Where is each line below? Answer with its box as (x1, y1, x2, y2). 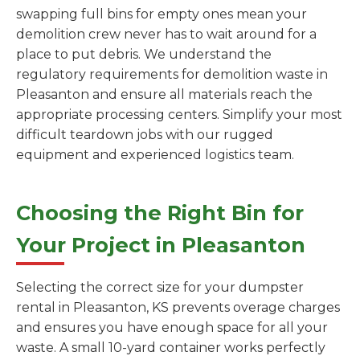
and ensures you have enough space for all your (16, 320, 328, 336)
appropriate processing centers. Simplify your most (16, 107, 342, 123)
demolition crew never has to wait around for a (16, 27, 317, 43)
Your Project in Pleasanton (16, 232, 305, 258)
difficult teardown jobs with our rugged (16, 127, 273, 143)
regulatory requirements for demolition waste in (16, 67, 328, 83)
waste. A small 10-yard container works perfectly (16, 340, 325, 356)
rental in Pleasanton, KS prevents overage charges (16, 300, 340, 316)
